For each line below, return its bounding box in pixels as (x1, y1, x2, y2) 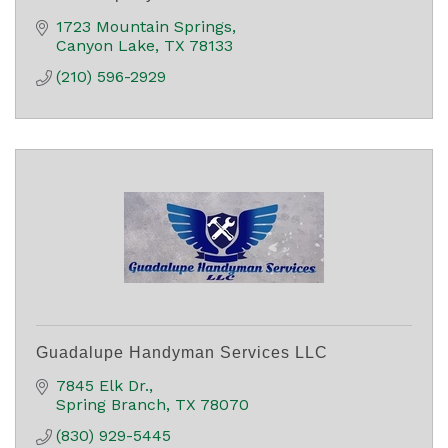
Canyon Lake (56, 35, 155, 55)
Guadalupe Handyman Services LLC (36, 343, 328, 361)
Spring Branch (56, 394, 166, 414)
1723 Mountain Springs (56, 16, 232, 36)
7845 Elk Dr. (56, 375, 149, 395)
